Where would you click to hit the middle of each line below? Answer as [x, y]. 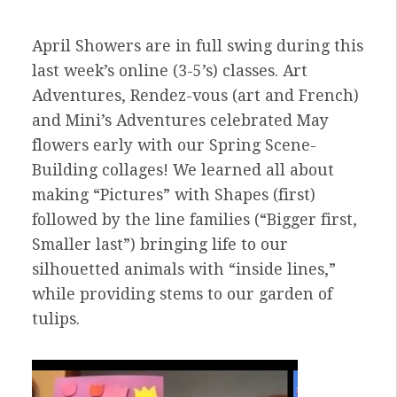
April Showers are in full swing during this [198, 47]
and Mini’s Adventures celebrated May [180, 121]
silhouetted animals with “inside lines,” [184, 270]
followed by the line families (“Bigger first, [195, 220]
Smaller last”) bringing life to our [160, 245]
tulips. [56, 319]
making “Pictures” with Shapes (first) [174, 195]
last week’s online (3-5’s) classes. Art [170, 71]
